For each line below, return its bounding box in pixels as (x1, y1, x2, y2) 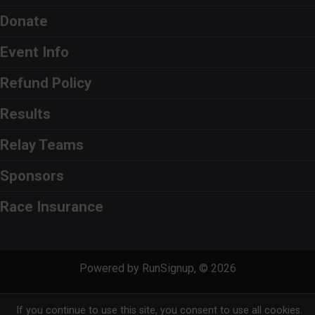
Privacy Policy (73, 291, 144, 305)
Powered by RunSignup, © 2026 (79, 262, 236, 276)
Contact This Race (153, 291, 242, 305)
